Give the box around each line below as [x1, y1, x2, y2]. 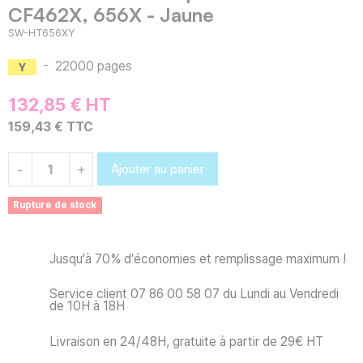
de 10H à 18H [49, 298, 125, 314]
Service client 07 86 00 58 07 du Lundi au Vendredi [49, 286, 339, 302]
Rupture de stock [13, 199, 97, 211]
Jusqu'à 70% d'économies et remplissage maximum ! [49, 250, 346, 267]
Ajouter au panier [111, 160, 204, 177]
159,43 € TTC [8, 119, 93, 135]
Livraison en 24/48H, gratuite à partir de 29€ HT [49, 333, 323, 349]
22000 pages [55, 58, 132, 75]
